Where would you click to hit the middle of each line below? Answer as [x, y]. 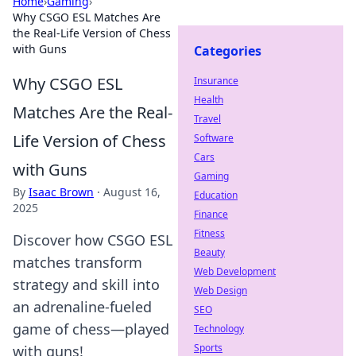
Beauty [209, 252]
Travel [207, 119]
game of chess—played [91, 329]
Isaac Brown [61, 192]
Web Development [235, 271]
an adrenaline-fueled [82, 307]
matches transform [77, 262]
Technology [219, 329]
